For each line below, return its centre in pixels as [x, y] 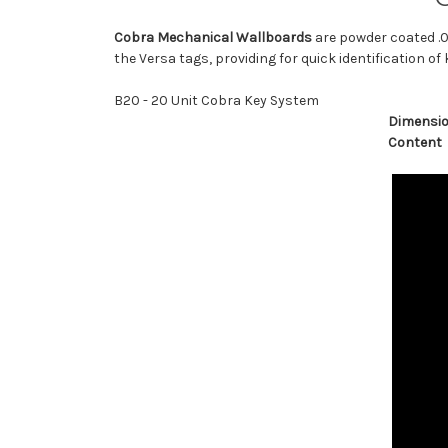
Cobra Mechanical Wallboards [213, 38]
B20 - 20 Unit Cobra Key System [218, 101]
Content [415, 143]
